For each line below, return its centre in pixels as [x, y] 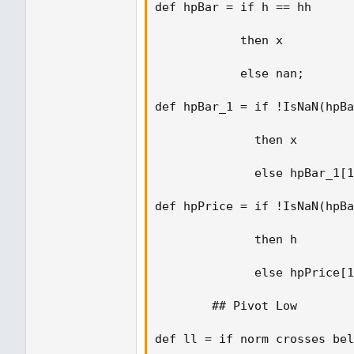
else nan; [233, 73]
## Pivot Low [230, 306]
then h [233, 239]
